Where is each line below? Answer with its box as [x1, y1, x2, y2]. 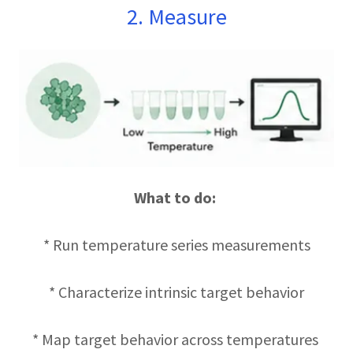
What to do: [134, 187, 219, 207]
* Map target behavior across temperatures [32, 329, 321, 349]
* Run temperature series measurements [43, 234, 310, 255]
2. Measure [126, 2, 227, 32]
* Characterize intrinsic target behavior [49, 281, 304, 302]
